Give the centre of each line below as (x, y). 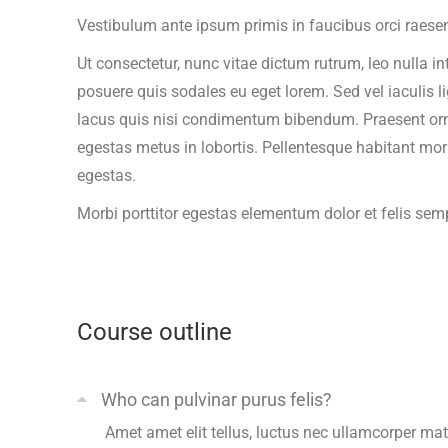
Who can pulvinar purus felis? (216, 400)
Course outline (154, 332)
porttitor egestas (179, 214)
